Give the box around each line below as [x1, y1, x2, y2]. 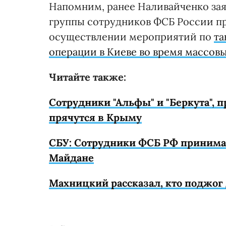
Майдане [49, 151, 94, 164]
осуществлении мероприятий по [49, 30, 214, 43]
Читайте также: [49, 70, 126, 83]
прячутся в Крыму [49, 110, 142, 124]
